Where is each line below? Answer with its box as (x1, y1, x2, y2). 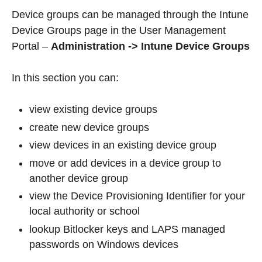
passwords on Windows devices (29, 238, 178, 250)
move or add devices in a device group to (29, 157, 221, 169)
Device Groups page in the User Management (12, 25, 226, 37)
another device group (29, 172, 128, 184)
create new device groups (29, 121, 149, 133)
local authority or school (29, 205, 140, 218)
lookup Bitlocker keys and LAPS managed (29, 223, 225, 235)
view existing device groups (29, 104, 157, 116)
